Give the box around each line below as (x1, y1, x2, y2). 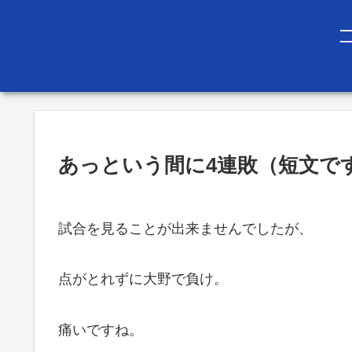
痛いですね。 (58, 321, 143, 338)
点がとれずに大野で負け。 (58, 271, 228, 288)
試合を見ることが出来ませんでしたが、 (58, 220, 313, 236)
